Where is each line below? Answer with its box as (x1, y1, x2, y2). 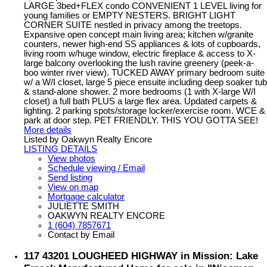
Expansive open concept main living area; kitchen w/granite (24, 29, 253, 39)
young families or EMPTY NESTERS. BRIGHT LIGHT (24, 10, 235, 20)
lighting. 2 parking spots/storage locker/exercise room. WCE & (24, 105, 265, 116)
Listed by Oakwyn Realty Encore (24, 134, 152, 144)
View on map (48, 182, 98, 192)
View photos (48, 153, 95, 163)
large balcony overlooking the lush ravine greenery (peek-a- (24, 58, 254, 68)
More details (24, 125, 72, 135)
